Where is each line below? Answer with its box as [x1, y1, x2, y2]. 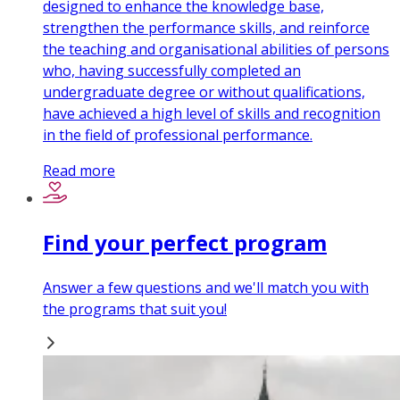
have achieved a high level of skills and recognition [43, 104, 380, 124]
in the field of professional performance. [43, 125, 312, 146]
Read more [43, 161, 115, 181]
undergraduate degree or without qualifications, [43, 82, 365, 103]
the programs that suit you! [43, 298, 227, 319]
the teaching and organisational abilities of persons [43, 39, 389, 60]
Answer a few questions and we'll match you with [43, 277, 369, 297]
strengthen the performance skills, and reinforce [43, 18, 370, 38]
